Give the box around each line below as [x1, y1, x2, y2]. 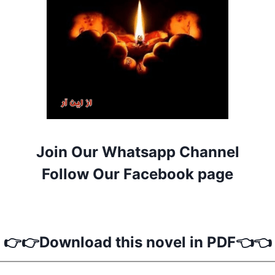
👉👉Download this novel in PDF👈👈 [4, 233, 271, 251]
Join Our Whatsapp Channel [36, 142, 239, 161]
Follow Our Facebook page [42, 165, 233, 183]
